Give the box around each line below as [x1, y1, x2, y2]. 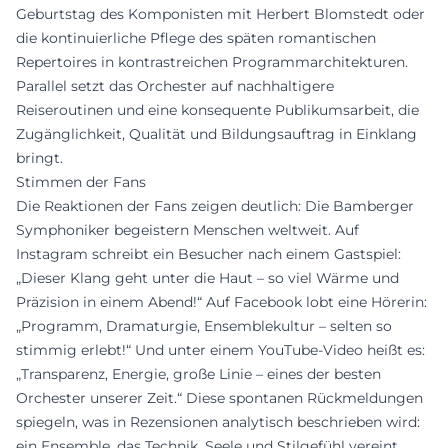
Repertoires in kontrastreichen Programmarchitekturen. [16, 52, 408, 71]
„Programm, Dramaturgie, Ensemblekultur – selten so [16, 316, 392, 335]
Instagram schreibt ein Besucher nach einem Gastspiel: [16, 244, 401, 263]
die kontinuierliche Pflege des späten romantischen [16, 28, 376, 47]
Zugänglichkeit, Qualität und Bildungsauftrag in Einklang [16, 124, 417, 143]
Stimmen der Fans [16, 172, 146, 191]
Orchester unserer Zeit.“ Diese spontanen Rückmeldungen [16, 388, 423, 407]
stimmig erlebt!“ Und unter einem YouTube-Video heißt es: [16, 340, 425, 359]
